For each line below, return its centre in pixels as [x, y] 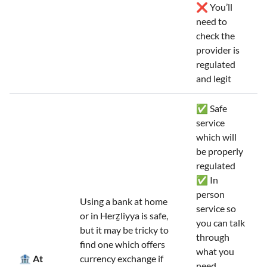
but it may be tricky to [124, 230]
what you [215, 251]
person [210, 194]
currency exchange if [122, 258]
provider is [218, 50]
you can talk [221, 223]
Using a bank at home [124, 201]
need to [212, 21]
